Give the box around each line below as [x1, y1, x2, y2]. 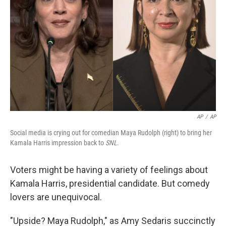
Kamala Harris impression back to [10, 139, 105, 147]
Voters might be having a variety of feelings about [10, 164, 208, 175]
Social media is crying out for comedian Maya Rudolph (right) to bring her [10, 129, 212, 137]
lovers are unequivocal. [10, 192, 102, 202]
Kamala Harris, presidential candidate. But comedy [10, 178, 210, 189]
